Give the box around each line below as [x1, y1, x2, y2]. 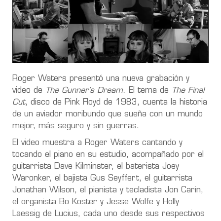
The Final [169, 86, 204, 95]
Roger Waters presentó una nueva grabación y [12, 74, 189, 83]
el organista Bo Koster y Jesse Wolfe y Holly [12, 198, 179, 206]
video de [12, 86, 45, 95]
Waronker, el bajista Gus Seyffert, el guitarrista [12, 174, 192, 183]
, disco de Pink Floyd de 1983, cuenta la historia [25, 98, 207, 107]
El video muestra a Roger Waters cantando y [12, 139, 183, 147]
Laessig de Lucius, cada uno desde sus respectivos [12, 210, 205, 218]
